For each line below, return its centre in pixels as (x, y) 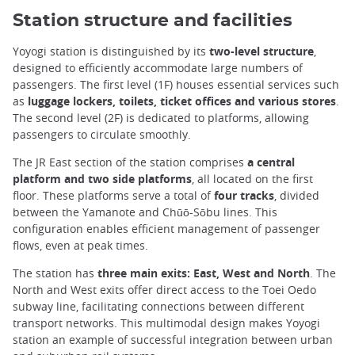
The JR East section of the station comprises (130, 162)
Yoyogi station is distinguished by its (111, 51)
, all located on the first (252, 178)
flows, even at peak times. (80, 245)
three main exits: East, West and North (204, 273)
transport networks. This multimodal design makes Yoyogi (166, 323)
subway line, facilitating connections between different (158, 306)
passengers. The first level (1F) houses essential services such (176, 84)
